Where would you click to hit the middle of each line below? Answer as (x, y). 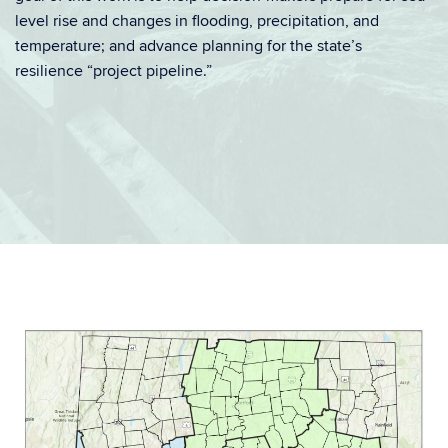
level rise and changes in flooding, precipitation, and (197, 20)
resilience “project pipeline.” (113, 70)
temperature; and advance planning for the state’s (188, 45)
